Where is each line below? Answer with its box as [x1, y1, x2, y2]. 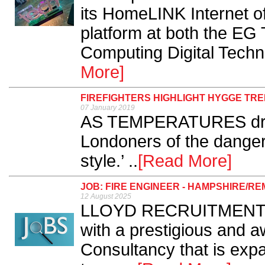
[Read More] [138, 151, 232, 171]
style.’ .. [80, 151, 138, 171]
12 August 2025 [80, 192, 131, 201]
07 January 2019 [80, 104, 135, 112]
